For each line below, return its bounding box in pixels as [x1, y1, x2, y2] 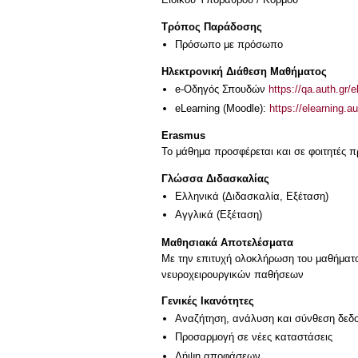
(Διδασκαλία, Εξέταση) [219, 189, 328, 202]
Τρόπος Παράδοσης [161, 20, 262, 33]
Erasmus [161, 129, 205, 142]
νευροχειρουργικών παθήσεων [161, 268, 304, 280]
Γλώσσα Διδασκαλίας [161, 172, 269, 185]
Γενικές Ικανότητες [161, 294, 254, 307]
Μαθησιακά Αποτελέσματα [161, 236, 293, 249]
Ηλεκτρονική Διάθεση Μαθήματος [161, 66, 327, 78]
